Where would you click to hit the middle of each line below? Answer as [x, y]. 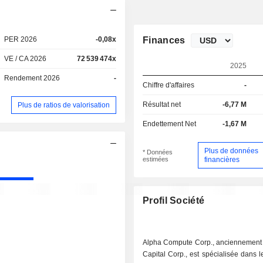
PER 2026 [21, 39]
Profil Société [174, 201]
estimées [156, 159]
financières [222, 159]
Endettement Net [170, 124]
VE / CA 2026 [26, 59]
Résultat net [162, 104]
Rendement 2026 [32, 78]
